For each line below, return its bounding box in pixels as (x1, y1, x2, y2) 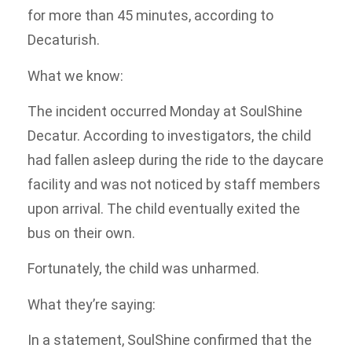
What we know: (27, 67, 123, 84)
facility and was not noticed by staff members (27, 176, 321, 193)
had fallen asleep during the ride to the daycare (27, 152, 324, 169)
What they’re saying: (27, 295, 156, 313)
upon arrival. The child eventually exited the (27, 200, 300, 218)
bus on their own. (27, 225, 135, 242)
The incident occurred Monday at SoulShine (27, 103, 302, 120)
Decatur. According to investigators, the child (27, 127, 311, 145)
